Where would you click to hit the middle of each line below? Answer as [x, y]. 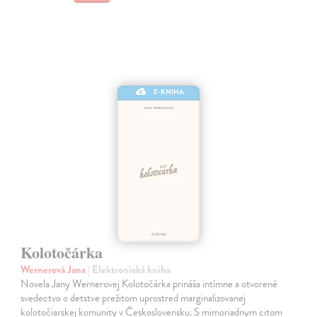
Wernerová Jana [54, 269]
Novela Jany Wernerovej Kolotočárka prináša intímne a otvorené [149, 283]
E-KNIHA [169, 91]
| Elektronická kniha [129, 269]
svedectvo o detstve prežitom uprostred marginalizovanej [133, 298]
